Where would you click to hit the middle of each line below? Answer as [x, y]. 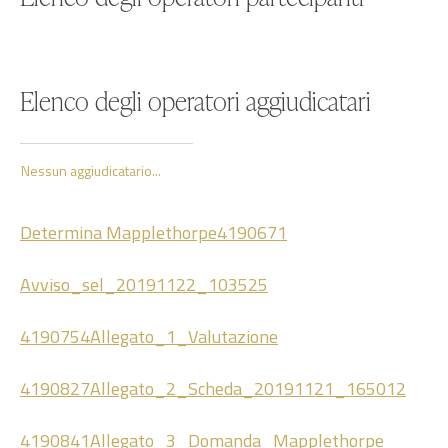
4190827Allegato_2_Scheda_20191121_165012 [213, 388]
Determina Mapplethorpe [118, 232]
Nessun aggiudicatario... [91, 170]
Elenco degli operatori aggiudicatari [195, 101]
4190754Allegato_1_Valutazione [149, 336]
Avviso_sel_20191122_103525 [144, 284]
